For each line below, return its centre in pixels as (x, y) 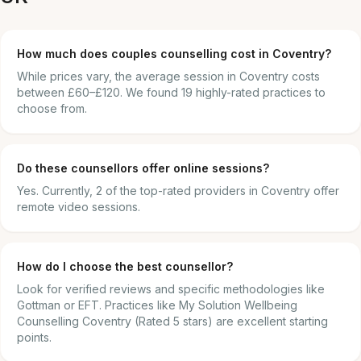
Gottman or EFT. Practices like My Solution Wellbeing (157, 305)
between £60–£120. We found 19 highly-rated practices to (171, 92)
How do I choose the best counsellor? (125, 266)
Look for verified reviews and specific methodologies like (171, 289)
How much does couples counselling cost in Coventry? (174, 54)
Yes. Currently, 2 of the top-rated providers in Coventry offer (178, 191)
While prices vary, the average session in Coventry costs (168, 76)
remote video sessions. (79, 207)
